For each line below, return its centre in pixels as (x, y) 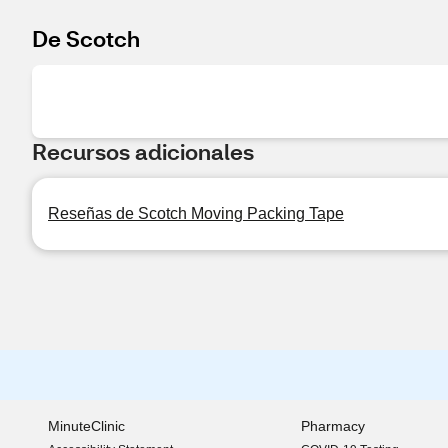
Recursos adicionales (143, 151)
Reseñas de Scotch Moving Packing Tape (196, 213)
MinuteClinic (86, 426)
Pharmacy (332, 426)
